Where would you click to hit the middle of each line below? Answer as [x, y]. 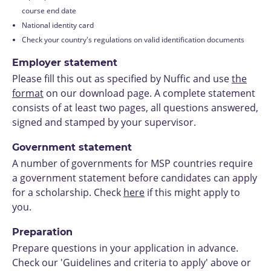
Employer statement [65, 63]
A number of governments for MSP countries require [132, 163]
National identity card [59, 25]
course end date [49, 11]
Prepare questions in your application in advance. [125, 248]
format [28, 93]
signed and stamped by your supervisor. [104, 122]
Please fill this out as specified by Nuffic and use [122, 79]
